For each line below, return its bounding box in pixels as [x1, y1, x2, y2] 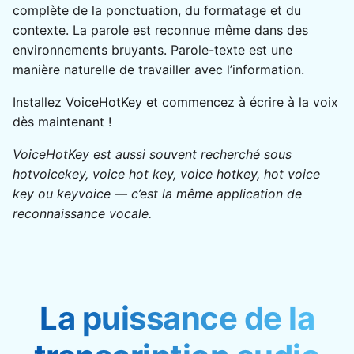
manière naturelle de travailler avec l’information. [13, 61, 304, 77]
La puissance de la [40, 298, 314, 337]
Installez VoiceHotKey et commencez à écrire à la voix [13, 93, 338, 110]
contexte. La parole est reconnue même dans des [13, 21, 308, 38]
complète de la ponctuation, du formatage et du [13, 2, 301, 18]
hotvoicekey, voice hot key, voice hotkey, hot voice [13, 165, 320, 182]
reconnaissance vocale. [13, 205, 152, 221]
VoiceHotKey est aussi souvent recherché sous [13, 145, 292, 162]
